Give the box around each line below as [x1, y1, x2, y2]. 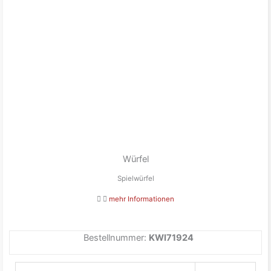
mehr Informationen [109, 194, 174, 203]
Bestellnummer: [83, 232, 149, 243]
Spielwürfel [117, 174, 154, 183]
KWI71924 [149, 232, 194, 243]
